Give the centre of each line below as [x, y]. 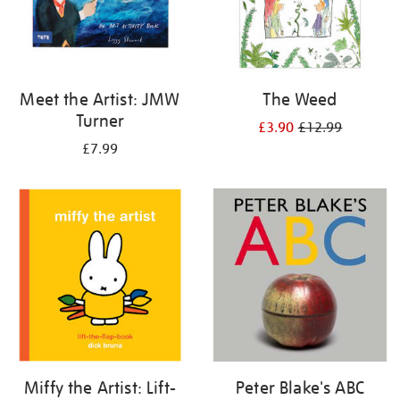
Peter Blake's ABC [300, 387]
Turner [100, 121]
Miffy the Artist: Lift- [100, 387]
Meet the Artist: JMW [100, 99]
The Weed [300, 99]
